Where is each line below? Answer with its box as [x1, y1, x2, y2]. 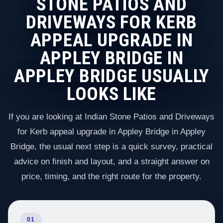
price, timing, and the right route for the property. [21, 172, 202, 182]
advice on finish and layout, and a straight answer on [13, 157, 210, 167]
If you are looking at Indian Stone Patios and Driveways [8, 112, 215, 122]
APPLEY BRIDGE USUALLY [13, 65, 210, 87]
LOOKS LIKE [66, 83, 157, 105]
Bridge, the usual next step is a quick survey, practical [10, 142, 213, 152]
